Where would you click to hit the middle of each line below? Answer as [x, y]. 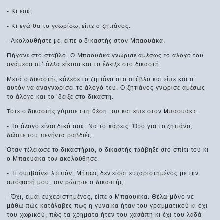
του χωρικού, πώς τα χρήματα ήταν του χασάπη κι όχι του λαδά [105, 214]
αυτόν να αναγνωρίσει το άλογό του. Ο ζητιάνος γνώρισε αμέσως [106, 88]
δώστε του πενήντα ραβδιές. [50, 135]
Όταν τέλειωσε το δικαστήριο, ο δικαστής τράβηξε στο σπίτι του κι [108, 150]
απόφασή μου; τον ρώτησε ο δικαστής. [66, 182]
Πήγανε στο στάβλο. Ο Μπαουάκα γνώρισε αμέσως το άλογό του [106, 55]
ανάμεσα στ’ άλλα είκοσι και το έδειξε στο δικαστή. [84, 64]
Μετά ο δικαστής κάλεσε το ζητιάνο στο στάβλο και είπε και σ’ [101, 79]
